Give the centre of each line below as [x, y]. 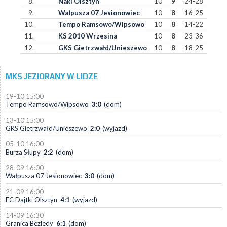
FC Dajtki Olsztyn [31, 200]
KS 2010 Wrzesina [87, 36]
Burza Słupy [23, 152]
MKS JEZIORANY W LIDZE [52, 76]
